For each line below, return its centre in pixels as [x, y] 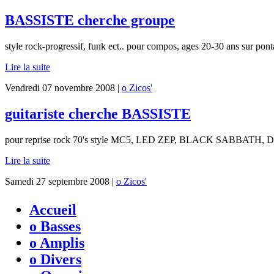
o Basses [55, 226]
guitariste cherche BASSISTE [98, 114]
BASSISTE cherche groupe [90, 20]
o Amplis [57, 243]
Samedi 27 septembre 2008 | [61, 181]
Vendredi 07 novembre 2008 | [63, 88]
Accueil [53, 210]
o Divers [55, 259]
